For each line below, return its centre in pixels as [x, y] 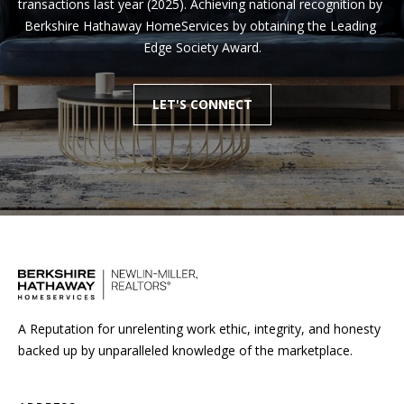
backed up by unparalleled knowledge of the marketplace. [185, 350]
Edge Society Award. [202, 47]
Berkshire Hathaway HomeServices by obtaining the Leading [200, 25]
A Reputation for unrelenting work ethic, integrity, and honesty [199, 328]
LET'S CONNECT [202, 104]
